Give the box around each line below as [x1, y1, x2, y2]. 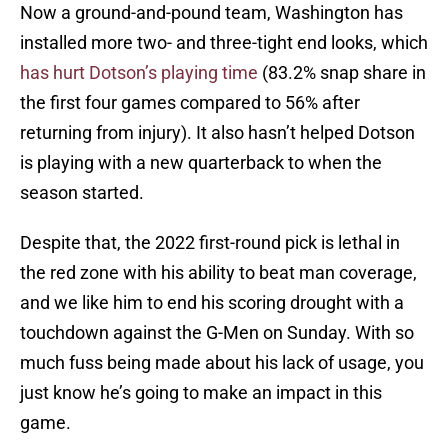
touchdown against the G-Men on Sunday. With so [20, 322, 414, 344]
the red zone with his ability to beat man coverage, [20, 262, 417, 284]
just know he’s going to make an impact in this [20, 382, 382, 404]
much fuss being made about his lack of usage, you [20, 352, 424, 374]
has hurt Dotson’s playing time [20, 62, 258, 84]
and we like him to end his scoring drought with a [20, 292, 404, 314]
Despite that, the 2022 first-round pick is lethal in [20, 232, 400, 254]
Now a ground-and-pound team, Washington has [20, 2, 403, 24]
